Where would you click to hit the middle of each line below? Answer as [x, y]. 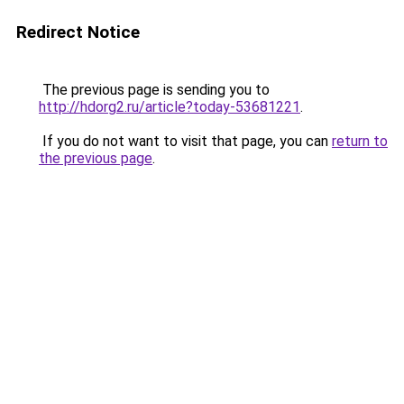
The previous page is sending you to [154, 90]
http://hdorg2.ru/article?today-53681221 [170, 107]
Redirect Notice [78, 32]
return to [360, 141]
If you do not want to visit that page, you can [185, 141]
